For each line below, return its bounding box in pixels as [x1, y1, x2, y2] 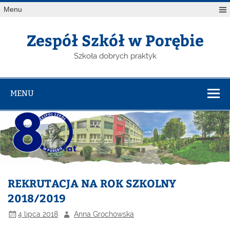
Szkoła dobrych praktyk [73, 51, 157, 61]
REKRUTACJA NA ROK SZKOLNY [8, 176, 177, 191]
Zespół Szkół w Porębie [26, 29, 204, 51]
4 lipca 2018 [18, 209, 59, 218]
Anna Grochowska [74, 209, 135, 218]
